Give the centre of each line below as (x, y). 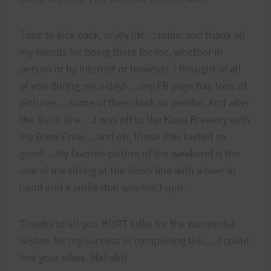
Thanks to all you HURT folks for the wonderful (127, 223)
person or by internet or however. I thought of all (130, 68)
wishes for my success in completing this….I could (134, 240)
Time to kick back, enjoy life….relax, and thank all (132, 34)
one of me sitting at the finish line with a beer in (128, 170)
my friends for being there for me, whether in (121, 51)
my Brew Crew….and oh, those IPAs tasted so (123, 136)
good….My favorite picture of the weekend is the (130, 153)
